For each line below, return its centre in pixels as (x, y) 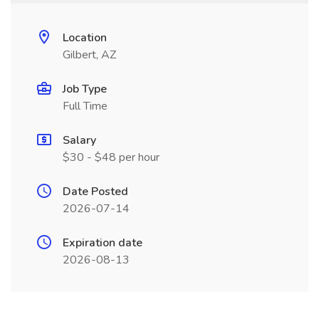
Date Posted (95, 192)
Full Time (85, 106)
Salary (79, 140)
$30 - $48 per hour (111, 157)
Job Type (85, 89)
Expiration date (103, 243)
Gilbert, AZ (89, 55)
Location (85, 38)
